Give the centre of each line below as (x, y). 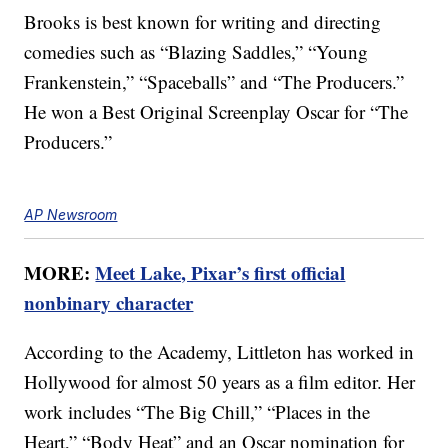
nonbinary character (109, 303)
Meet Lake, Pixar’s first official (220, 273)
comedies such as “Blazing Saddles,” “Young (196, 52)
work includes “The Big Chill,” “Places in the (197, 412)
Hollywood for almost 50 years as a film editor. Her (220, 382)
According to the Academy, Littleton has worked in (219, 352)
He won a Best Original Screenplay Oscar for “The (216, 112)
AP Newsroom (71, 215)
